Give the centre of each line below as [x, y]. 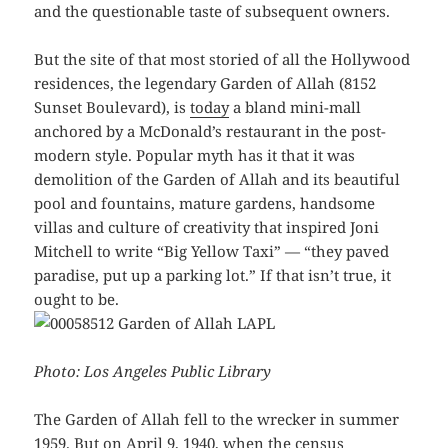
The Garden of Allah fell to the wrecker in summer [217, 418]
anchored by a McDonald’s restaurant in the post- [210, 130]
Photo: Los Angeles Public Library [153, 370]
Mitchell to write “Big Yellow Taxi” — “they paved [212, 250]
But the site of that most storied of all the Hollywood [222, 58]
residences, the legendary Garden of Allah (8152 [205, 82]
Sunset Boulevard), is [112, 106]
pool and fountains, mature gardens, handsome [205, 202]
